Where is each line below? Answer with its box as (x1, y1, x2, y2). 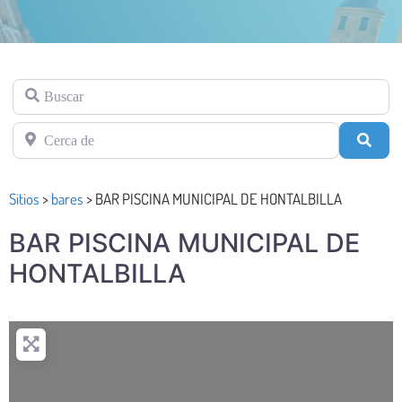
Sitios (9, 188, 39, 208)
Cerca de (12, 124, 62, 140)
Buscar (12, 80, 51, 96)
